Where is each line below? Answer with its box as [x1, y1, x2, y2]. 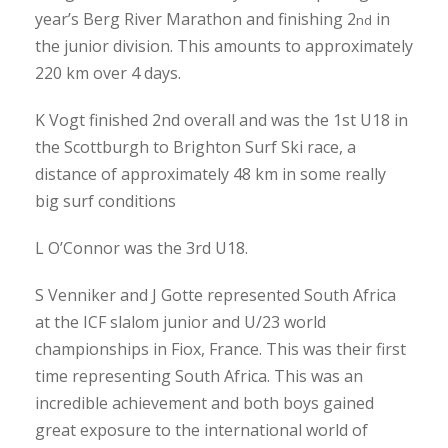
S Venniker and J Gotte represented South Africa [35, 283, 396, 306]
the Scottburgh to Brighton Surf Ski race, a [35, 135, 356, 158]
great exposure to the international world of [35, 418, 368, 441]
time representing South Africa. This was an [35, 364, 363, 387]
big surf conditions [35, 189, 176, 212]
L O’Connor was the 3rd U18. [35, 236, 248, 259]
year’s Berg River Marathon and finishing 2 [35, 7, 356, 30]
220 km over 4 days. [35, 61, 181, 84]
